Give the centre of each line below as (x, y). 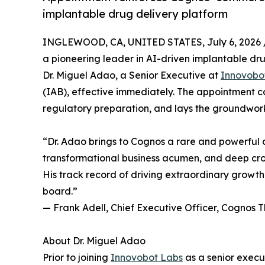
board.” (60, 191)
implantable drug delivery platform (135, 14)
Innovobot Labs (147, 257)
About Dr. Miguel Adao (94, 240)
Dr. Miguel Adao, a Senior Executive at (132, 75)
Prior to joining (77, 257)
